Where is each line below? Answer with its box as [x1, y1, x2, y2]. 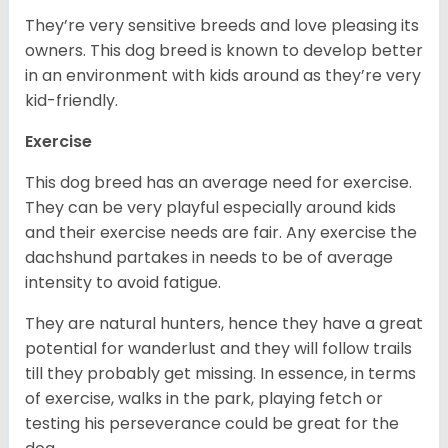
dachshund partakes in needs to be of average [25, 245, 393, 269]
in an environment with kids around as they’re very [25, 63, 421, 87]
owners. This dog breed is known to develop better [25, 38, 423, 62]
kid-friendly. [25, 88, 122, 112]
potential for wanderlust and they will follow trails [25, 336, 412, 360]
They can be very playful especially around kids [25, 195, 396, 219]
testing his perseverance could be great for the [25, 411, 399, 435]
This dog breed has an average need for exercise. [25, 170, 412, 194]
